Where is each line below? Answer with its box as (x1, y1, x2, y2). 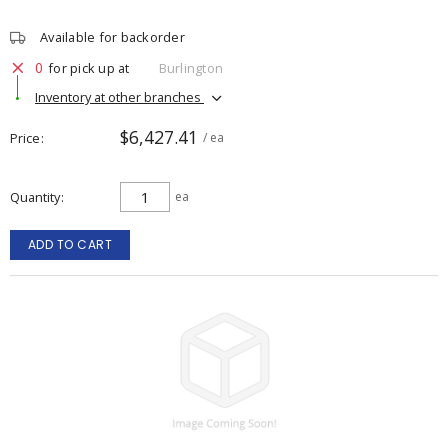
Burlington (158, 58, 223, 77)
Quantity (10, 188, 60, 206)
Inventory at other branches (35, 87, 204, 106)
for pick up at (48, 58, 130, 77)
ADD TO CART (27, 236, 113, 253)
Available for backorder (40, 28, 185, 46)
